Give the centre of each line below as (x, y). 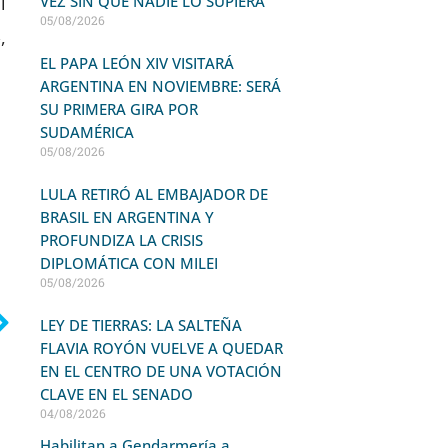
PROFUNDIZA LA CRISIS (121, 240)
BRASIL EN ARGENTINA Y (126, 217)
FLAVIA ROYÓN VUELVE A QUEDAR (161, 348)
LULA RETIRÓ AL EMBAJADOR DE (153, 194)
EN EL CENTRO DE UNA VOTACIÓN (160, 371)
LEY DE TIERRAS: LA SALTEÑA (140, 325)
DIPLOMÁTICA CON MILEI (128, 263)
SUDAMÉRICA (86, 132)
